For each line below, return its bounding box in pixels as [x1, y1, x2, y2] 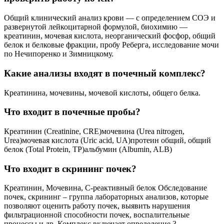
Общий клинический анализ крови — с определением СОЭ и [4, 13, 215, 22]
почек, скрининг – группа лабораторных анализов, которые [4, 192, 208, 201]
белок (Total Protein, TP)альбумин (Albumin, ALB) [4, 144, 172, 153]
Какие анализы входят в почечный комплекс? [4, 67, 205, 78]
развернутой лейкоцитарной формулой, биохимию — [4, 22, 187, 31]
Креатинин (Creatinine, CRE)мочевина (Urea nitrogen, [4, 126, 184, 135]
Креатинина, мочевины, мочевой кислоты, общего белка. [4, 88, 200, 97]
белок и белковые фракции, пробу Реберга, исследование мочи [4, 40, 219, 49]
